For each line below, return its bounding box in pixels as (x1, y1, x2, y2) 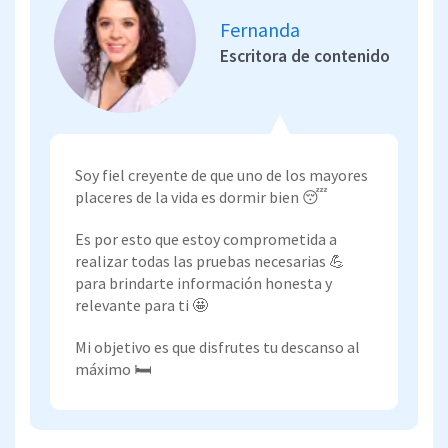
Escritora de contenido (220, 44, 390, 67)
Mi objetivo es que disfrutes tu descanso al (75, 336, 360, 357)
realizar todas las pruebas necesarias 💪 (75, 250, 345, 271)
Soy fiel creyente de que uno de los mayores (75, 164, 368, 185)
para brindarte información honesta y (75, 272, 332, 293)
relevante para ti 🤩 (75, 294, 208, 315)
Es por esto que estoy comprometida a (75, 228, 337, 249)
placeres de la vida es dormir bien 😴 (75, 186, 328, 207)
